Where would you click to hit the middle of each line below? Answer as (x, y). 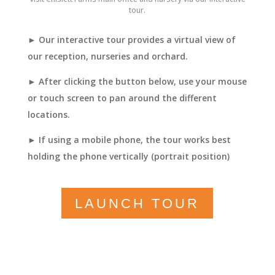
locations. (48, 115)
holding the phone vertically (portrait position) (128, 157)
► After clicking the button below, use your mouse (137, 82)
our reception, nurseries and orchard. (107, 56)
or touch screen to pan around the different (122, 98)
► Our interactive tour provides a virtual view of (131, 40)
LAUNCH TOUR (137, 203)
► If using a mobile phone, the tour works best (129, 140)
